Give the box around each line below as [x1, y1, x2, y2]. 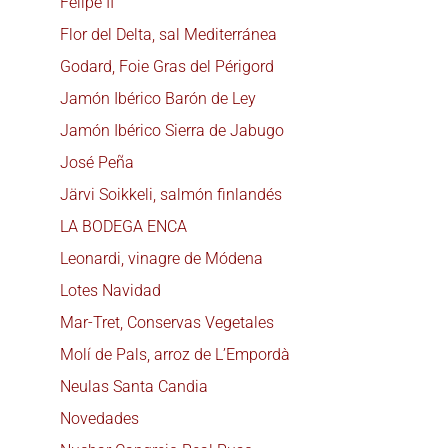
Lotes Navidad [60, 280, 161, 300]
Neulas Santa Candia [60, 376, 208, 396]
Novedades [60, 408, 139, 428]
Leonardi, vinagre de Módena [60, 248, 263, 268]
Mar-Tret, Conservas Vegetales [60, 312, 274, 332]
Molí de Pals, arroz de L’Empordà [60, 344, 290, 364]
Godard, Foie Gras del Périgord [60, 56, 274, 76]
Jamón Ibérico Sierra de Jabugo [60, 120, 284, 140]
